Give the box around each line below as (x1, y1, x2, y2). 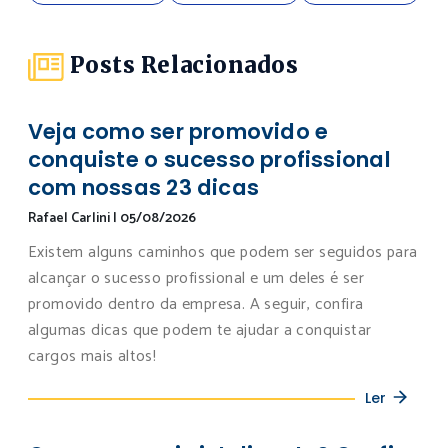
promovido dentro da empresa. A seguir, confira (28, 291, 364, 319)
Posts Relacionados (69, 51, 299, 79)
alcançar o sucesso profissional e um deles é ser (28, 265, 365, 293)
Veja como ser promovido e (28, 117, 329, 147)
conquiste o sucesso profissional (28, 145, 391, 175)
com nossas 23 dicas (28, 173, 259, 203)
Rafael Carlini (28, 207, 113, 231)
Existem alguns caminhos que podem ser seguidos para (28, 239, 418, 267)
